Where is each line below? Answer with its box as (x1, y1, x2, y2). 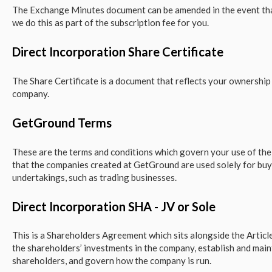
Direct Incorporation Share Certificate (12, 44, 223, 59)
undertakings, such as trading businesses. (12, 171, 177, 183)
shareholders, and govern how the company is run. (12, 255, 211, 267)
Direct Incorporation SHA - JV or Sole (12, 199, 216, 214)
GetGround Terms (12, 115, 112, 131)
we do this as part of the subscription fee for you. (12, 16, 209, 28)
